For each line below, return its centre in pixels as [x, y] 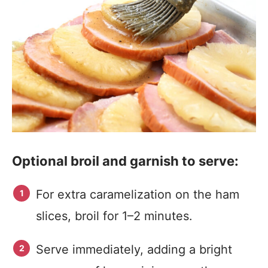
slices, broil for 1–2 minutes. [114, 216]
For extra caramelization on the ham [138, 194]
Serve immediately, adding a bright [134, 249]
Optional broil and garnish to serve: [125, 161]
